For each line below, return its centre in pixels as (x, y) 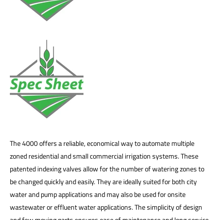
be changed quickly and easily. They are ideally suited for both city (103, 181)
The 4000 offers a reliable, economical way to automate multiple (102, 143)
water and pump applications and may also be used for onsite (98, 194)
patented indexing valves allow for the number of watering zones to (107, 168)
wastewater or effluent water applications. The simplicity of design (106, 207)
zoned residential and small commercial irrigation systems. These (104, 156)
